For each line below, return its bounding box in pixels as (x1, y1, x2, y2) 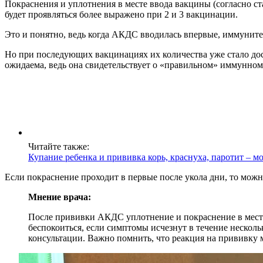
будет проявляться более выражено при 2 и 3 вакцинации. (5, 9, 238, 19)
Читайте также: (28, 141, 89, 151)
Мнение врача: (28, 191, 91, 202)
